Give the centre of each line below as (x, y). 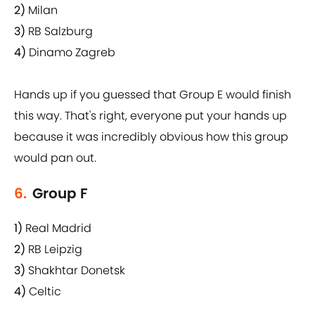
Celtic (45, 292)
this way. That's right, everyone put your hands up (150, 116)
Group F (60, 194)
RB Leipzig (55, 250)
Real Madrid (57, 229)
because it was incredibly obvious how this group (151, 137)
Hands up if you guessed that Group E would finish (153, 95)
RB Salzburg (59, 32)
